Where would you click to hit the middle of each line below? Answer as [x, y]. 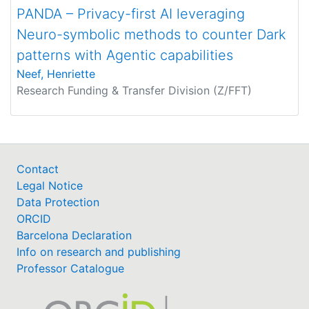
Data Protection [58, 202]
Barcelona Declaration [74, 235]
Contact [38, 169]
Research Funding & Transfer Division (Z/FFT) [134, 90]
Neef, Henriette [56, 74]
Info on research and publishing [99, 252]
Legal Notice [50, 186]
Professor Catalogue [70, 268]
